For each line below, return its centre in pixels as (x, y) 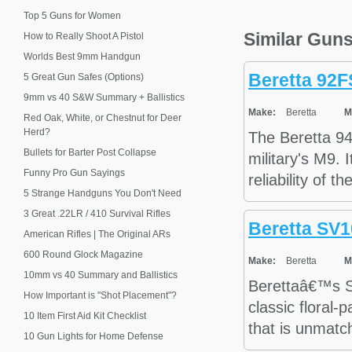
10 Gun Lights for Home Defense (93, 336)
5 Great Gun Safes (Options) (84, 77)
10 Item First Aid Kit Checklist (85, 316)
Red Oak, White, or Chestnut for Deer (103, 118)
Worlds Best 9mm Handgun (82, 57)
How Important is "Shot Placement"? (100, 295)
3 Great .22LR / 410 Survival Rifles (97, 214)
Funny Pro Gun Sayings (74, 173)
